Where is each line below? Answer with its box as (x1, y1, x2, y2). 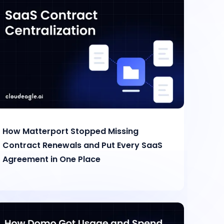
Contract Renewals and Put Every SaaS (2, 139, 163, 151)
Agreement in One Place (2, 153, 101, 165)
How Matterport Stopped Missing (2, 125, 139, 137)
